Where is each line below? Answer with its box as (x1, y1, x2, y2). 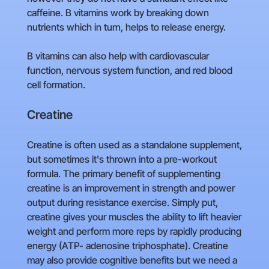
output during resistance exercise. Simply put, (26, 196, 218, 209)
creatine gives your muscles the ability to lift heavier (26, 211, 241, 223)
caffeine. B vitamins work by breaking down (26, 7, 209, 19)
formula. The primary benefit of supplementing (26, 168, 220, 180)
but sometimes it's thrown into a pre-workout (26, 153, 217, 166)
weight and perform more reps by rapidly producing (26, 225, 241, 238)
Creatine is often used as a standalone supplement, (26, 139, 242, 151)
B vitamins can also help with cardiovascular (26, 50, 209, 62)
